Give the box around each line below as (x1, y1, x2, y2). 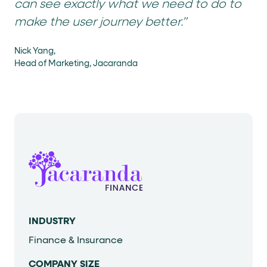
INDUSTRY (29, 217, 76, 227)
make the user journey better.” (14, 16, 187, 29)
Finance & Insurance (29, 236, 123, 246)
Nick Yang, (14, 47, 55, 56)
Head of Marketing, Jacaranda (14, 60, 138, 69)
